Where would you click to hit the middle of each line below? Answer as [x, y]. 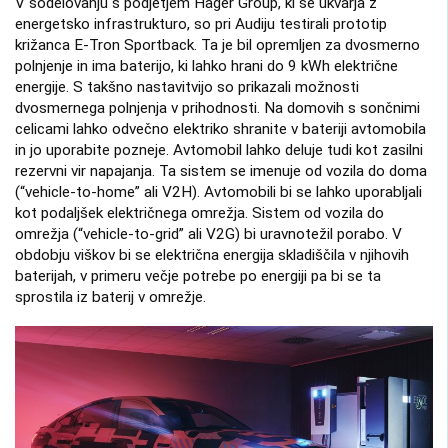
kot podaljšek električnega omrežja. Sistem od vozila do [199, 212]
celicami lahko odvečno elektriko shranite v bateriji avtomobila [220, 128]
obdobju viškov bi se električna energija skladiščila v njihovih [212, 254]
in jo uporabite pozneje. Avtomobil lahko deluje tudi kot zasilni [219, 149]
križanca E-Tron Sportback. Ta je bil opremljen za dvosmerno [217, 44]
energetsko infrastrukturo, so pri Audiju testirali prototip [201, 23]
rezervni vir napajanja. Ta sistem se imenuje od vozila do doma [221, 170]
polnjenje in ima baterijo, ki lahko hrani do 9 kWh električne [206, 65]
